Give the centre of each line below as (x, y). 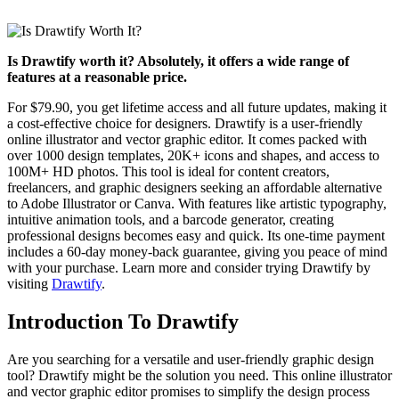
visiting (29, 284)
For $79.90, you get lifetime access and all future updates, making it (197, 108)
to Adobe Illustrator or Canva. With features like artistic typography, (197, 204)
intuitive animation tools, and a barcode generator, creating (171, 220)
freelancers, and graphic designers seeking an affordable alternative (195, 188)
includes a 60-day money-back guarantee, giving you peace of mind (197, 252)
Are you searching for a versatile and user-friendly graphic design (191, 359)
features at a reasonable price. (97, 77)
